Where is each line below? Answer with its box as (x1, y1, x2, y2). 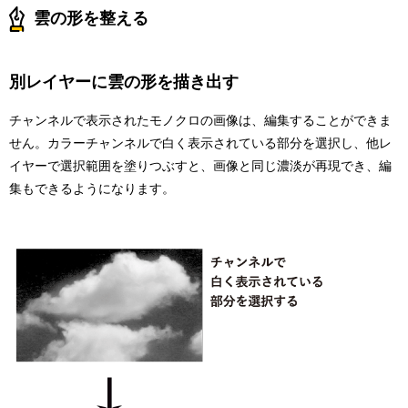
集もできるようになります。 (9, 181, 175, 197)
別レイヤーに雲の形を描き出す (9, 73, 239, 92)
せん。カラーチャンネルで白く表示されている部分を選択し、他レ (9, 136, 392, 151)
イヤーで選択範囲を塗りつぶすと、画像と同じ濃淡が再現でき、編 (9, 158, 392, 174)
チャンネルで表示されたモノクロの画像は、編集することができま (9, 113, 392, 128)
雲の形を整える (34, 8, 148, 27)
